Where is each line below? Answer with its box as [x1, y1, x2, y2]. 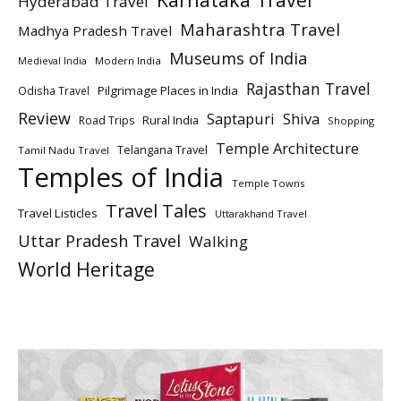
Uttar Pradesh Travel [18, 229, 181, 252]
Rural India [142, 111, 199, 128]
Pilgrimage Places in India [98, 81, 238, 98]
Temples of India [18, 158, 224, 195]
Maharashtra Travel [180, 17, 340, 40]
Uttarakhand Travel [215, 206, 307, 220]
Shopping [328, 113, 374, 127]
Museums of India [169, 47, 307, 69]
